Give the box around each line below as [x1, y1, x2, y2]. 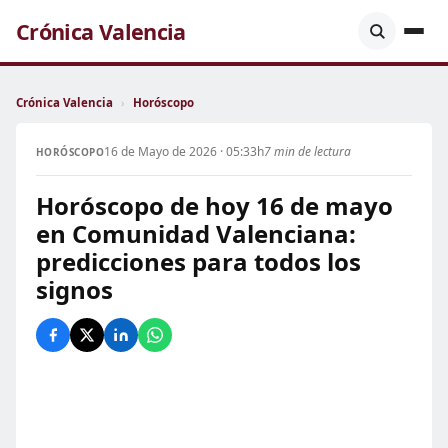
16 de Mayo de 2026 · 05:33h [104, 143, 265, 160]
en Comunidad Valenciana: [36, 217, 356, 250]
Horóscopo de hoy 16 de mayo [36, 189, 393, 222]
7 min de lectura [264, 143, 352, 160]
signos [36, 273, 113, 306]
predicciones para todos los [36, 245, 361, 278]
